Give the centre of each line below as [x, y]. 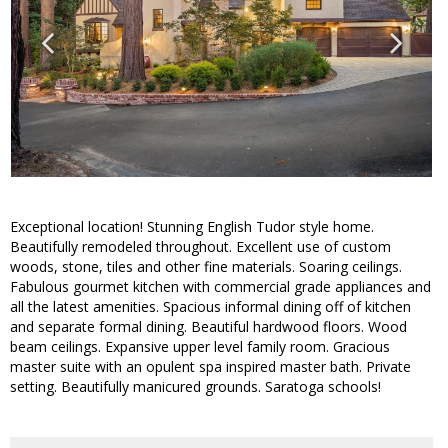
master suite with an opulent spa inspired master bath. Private [210, 367]
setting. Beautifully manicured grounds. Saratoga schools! [195, 387]
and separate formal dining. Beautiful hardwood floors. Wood [208, 327]
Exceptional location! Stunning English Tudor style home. [192, 227]
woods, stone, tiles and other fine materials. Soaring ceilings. [206, 267]
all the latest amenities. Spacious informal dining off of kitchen [210, 307]
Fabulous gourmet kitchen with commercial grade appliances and [220, 287]
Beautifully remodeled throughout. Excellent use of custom [200, 247]
